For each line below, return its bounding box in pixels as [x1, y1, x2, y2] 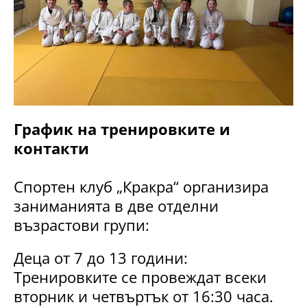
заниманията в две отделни [14, 195, 219, 217]
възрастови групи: [14, 214, 149, 236]
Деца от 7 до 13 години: [14, 247, 188, 269]
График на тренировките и [14, 119, 230, 140]
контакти [14, 138, 89, 159]
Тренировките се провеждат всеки [14, 267, 267, 288]
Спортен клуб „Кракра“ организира [14, 176, 269, 197]
